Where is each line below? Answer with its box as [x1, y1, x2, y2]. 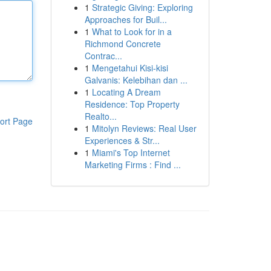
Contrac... [84, 50, 122, 62]
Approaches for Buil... [84, 13, 167, 25]
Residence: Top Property [84, 98, 180, 110]
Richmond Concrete [84, 38, 161, 50]
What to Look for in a [91, 25, 172, 38]
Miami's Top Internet [91, 146, 170, 158]
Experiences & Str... [84, 134, 160, 146]
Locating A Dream [91, 86, 161, 98]
